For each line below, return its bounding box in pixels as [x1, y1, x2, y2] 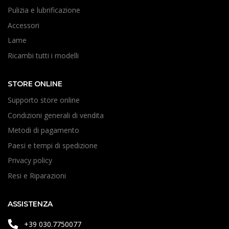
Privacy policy [8, 155, 52, 166]
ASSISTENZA [8, 199, 53, 209]
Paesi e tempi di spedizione [8, 140, 98, 150]
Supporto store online [8, 95, 80, 105]
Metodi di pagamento [8, 125, 79, 135]
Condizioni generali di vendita [8, 110, 104, 120]
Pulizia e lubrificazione [8, 5, 80, 15]
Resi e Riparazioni [8, 170, 66, 180]
